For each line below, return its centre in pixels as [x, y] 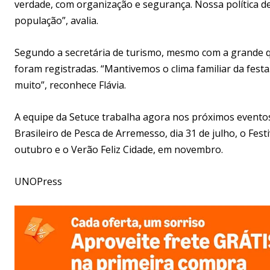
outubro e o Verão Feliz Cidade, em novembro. [120, 149]
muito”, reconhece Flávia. [70, 85]
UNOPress [38, 181]
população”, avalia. [56, 20]
